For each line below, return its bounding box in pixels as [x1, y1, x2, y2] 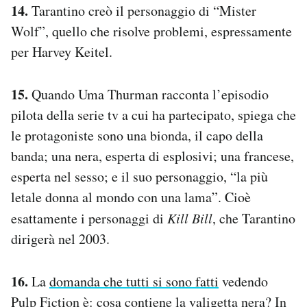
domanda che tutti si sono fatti [49, 271, 219, 291]
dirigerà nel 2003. [11, 229, 110, 248]
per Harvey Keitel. [11, 42, 112, 61]
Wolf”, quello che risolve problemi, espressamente [11, 21, 292, 40]
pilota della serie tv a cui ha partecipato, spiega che [11, 105, 296, 124]
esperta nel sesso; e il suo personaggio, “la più [11, 167, 268, 186]
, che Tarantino [212, 208, 295, 228]
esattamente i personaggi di [11, 208, 167, 228]
